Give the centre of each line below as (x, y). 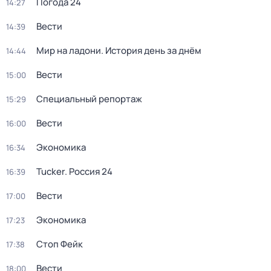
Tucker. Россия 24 (74, 171)
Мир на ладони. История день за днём (119, 51)
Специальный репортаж (89, 99)
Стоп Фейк (60, 244)
